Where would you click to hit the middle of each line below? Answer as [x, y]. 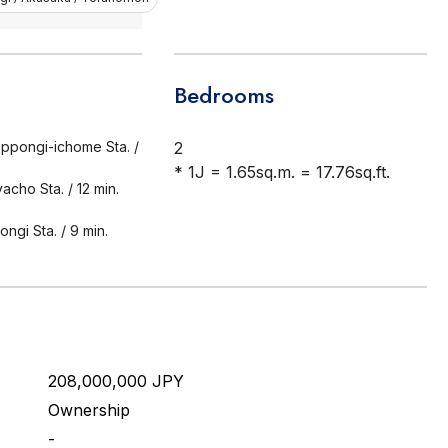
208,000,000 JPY [116, 381]
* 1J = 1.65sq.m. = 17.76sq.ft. [281, 172]
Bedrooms [223, 95]
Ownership [89, 410]
